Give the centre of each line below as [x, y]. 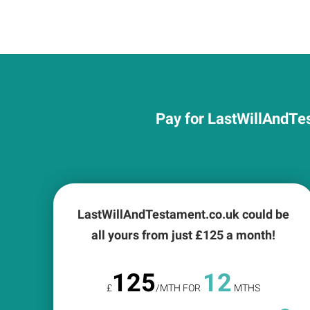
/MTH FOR [180, 288]
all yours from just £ [147, 235]
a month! [250, 235]
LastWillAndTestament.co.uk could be [184, 214]
